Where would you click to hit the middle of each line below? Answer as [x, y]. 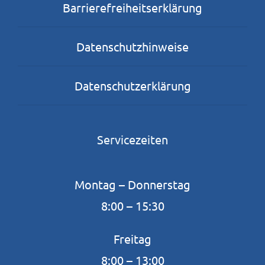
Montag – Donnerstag [132, 185]
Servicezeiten [132, 140]
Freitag [132, 239]
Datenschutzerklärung [132, 85]
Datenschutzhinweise [132, 46]
